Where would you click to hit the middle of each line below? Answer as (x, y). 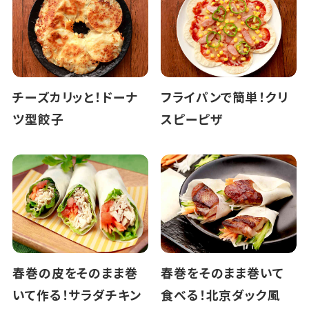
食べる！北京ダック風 (220, 295)
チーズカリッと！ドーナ (75, 97)
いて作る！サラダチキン (77, 295)
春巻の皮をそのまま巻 (75, 273)
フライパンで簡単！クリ (224, 97)
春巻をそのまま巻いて (222, 273)
